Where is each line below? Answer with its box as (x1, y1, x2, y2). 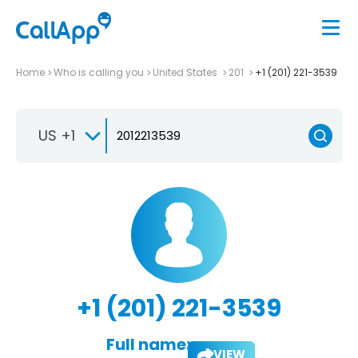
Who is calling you (54, 65, 144, 79)
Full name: (105, 332, 190, 356)
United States (153, 65, 220, 79)
